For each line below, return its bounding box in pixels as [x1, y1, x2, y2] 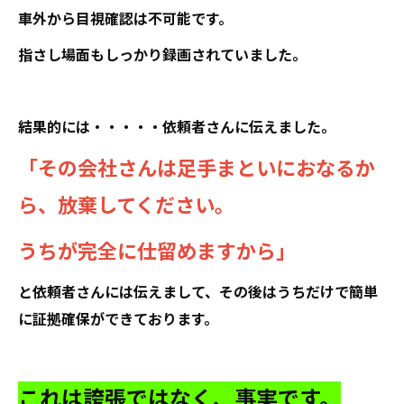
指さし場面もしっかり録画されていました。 [18, 43, 307, 65]
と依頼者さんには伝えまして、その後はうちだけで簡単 [18, 280, 378, 302]
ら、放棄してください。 [18, 189, 234, 218]
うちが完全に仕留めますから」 [18, 235, 296, 264]
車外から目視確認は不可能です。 [18, 7, 233, 29]
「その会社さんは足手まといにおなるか [18, 152, 375, 181]
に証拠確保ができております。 [18, 308, 218, 329]
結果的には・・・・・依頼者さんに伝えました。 [18, 115, 335, 137]
